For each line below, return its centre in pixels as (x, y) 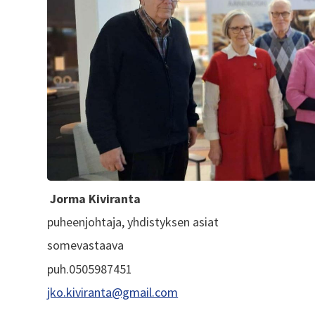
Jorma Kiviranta (94, 198)
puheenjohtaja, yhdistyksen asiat (133, 221)
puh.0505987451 (90, 269)
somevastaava (86, 245)
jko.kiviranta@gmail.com (113, 292)
